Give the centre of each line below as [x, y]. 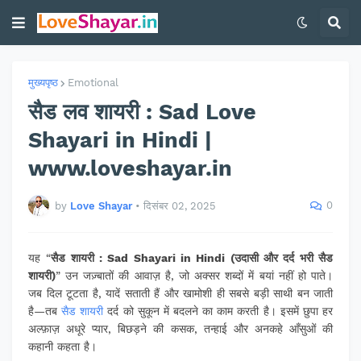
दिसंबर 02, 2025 [180, 205]
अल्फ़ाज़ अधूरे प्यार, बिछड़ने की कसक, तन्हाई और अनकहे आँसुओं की [180, 329]
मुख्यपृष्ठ [43, 83]
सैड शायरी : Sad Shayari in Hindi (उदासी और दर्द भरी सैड [192, 258]
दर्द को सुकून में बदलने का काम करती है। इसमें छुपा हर [218, 311]
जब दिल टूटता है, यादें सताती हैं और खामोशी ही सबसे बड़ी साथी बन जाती [180, 293]
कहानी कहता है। [62, 346]
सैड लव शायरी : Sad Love [142, 112]
